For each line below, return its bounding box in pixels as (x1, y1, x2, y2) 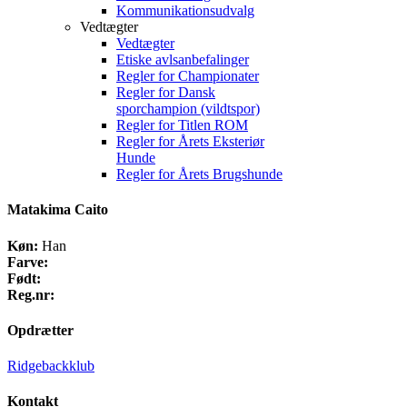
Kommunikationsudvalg (116, 3, 254, 18)
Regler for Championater (116, 68, 259, 84)
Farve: (7, 253, 48, 270)
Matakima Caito (7, 202, 108, 218)
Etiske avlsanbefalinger (116, 52, 249, 67)
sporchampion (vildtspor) (116, 101, 260, 116)
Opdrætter (7, 322, 74, 338)
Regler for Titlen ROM (116, 117, 248, 133)
